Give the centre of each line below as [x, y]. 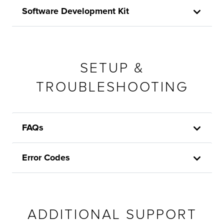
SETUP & [112, 68]
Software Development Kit [75, 11]
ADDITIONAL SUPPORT [112, 214]
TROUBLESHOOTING [112, 87]
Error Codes [46, 157]
